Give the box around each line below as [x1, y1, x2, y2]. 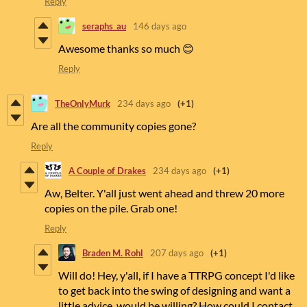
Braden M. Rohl [82, 247, 143, 258]
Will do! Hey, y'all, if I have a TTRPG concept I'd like [58, 269, 295, 282]
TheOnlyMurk [55, 97, 110, 109]
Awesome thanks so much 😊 [58, 42, 194, 56]
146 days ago [133, 20, 186, 32]
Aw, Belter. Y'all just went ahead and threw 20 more [45, 186, 284, 200]
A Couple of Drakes [69, 164, 146, 176]
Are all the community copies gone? [31, 119, 196, 133]
